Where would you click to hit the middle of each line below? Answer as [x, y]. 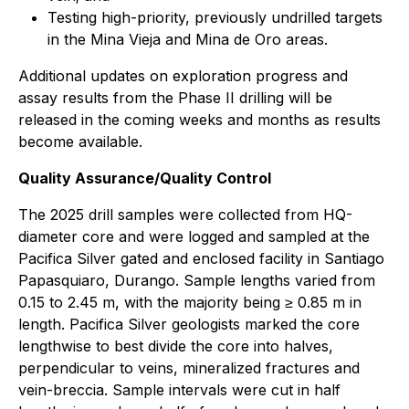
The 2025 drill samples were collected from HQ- [185, 214]
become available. [80, 141]
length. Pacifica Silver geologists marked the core [189, 324]
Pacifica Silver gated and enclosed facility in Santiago [201, 258]
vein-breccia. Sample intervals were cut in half [179, 389]
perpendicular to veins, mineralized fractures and [189, 367]
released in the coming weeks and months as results [199, 119]
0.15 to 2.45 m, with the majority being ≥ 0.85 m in [190, 302]
